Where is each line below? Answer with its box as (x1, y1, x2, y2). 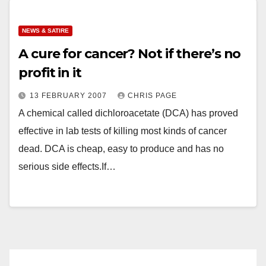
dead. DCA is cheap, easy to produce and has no (18, 144, 224, 154)
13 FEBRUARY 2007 (30, 91, 109, 100)
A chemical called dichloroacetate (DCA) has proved (18, 108, 238, 118)
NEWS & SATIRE (22, 27, 69, 34)
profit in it (18, 65, 81, 81)
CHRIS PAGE (128, 91, 177, 100)
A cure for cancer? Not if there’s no (18, 46, 241, 62)
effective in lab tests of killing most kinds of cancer (18, 126, 227, 136)
